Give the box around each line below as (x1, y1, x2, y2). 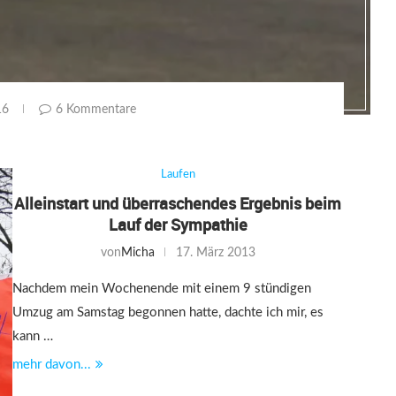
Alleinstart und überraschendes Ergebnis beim (14, 192, 342, 214)
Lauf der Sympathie (108, 213, 247, 235)
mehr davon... (11, 357, 91, 371)
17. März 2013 (175, 246, 255, 259)
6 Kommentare (56, 103, 137, 116)
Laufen (160, 168, 195, 180)
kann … (11, 329, 53, 343)
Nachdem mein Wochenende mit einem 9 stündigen (11, 281, 311, 295)
